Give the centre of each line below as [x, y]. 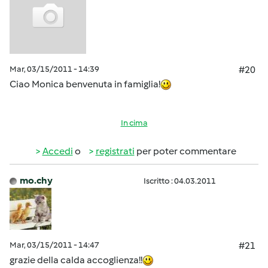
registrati [115, 151]
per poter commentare [185, 151]
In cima [134, 123]
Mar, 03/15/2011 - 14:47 [54, 245]
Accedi [57, 151]
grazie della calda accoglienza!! [76, 260]
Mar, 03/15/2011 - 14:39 [54, 69]
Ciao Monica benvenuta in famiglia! [85, 84]
